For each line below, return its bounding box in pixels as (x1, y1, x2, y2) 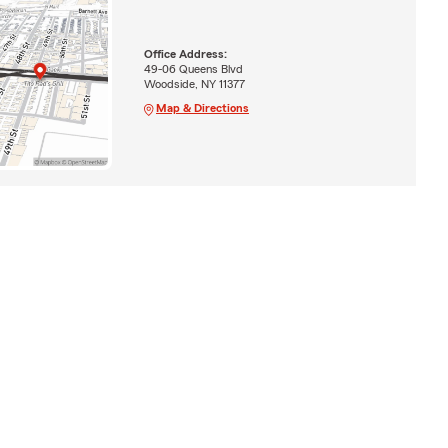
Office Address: (143, 47, 227, 60)
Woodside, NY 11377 (143, 77, 245, 90)
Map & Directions (155, 101, 249, 114)
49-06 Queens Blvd (143, 62, 243, 75)
